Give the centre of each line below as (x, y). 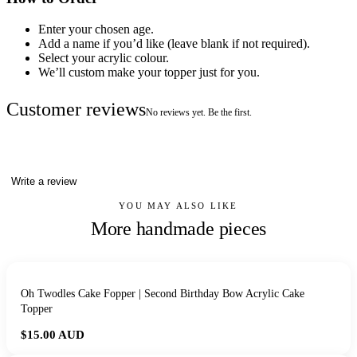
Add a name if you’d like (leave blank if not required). (174, 44)
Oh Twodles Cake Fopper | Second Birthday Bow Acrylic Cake (163, 294)
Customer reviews (76, 110)
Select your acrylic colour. (104, 58)
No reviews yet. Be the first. (199, 113)
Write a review (44, 182)
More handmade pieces (178, 229)
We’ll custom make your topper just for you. (149, 73)
